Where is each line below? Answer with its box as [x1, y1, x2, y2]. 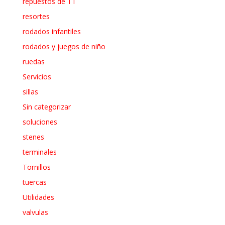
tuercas [22, 177, 47, 187]
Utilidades [22, 192, 54, 202]
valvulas [22, 207, 48, 217]
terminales [22, 147, 57, 157]
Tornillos [22, 162, 51, 172]
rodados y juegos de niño [22, 41, 105, 51]
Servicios [22, 71, 51, 81]
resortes [22, 11, 50, 21]
